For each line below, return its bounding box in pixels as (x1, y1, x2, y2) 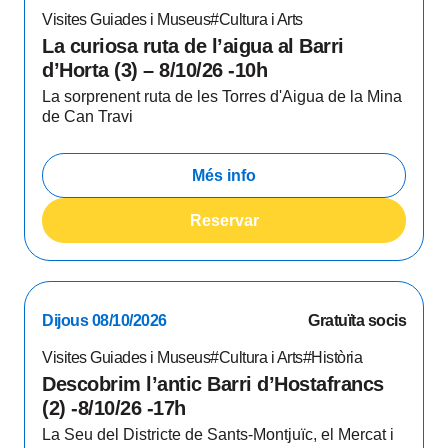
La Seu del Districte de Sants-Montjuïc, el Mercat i (42, 426, 394, 443)
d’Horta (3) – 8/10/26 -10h (42, 59, 267, 81)
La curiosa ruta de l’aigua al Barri (42, 35, 344, 57)
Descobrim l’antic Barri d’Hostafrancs (42, 373, 384, 395)
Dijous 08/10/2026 (42, 312, 167, 329)
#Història (302, 349, 362, 366)
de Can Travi (42, 108, 133, 125)
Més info (192, 166, 256, 184)
